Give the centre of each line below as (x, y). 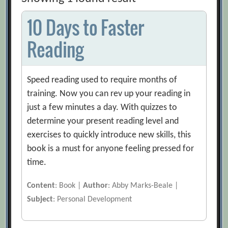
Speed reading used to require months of (102, 80)
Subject (40, 200)
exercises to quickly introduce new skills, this (109, 135)
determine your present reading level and (103, 122)
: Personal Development (93, 200)
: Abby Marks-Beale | (143, 186)
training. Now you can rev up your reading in (109, 94)
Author (96, 186)
